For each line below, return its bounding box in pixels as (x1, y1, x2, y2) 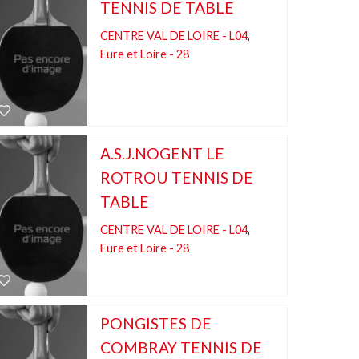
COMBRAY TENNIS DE (99, 338, 262, 357)
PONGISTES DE (99, 314, 212, 333)
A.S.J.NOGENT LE (99, 144, 224, 163)
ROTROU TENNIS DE (99, 168, 253, 187)
